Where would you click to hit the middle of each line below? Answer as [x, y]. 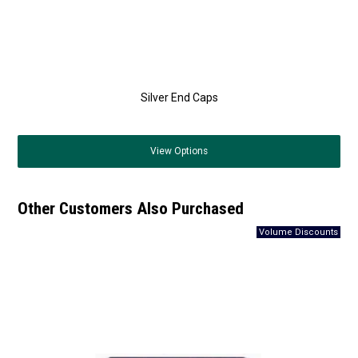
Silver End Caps [179, 97]
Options [190, 151]
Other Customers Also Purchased [131, 208]
